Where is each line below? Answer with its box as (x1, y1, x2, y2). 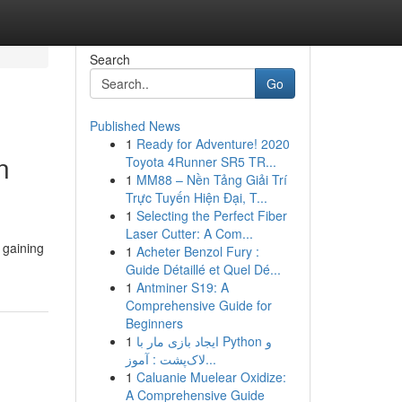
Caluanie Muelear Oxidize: (135, 368, 286, 386)
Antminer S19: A (135, 278, 229, 296)
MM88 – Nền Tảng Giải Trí (135, 170, 287, 188)
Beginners (125, 314, 183, 332)
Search (89, 50, 130, 68)
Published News (89, 117, 180, 135)
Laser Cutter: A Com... (125, 224, 253, 242)
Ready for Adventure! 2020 (135, 135, 290, 153)
